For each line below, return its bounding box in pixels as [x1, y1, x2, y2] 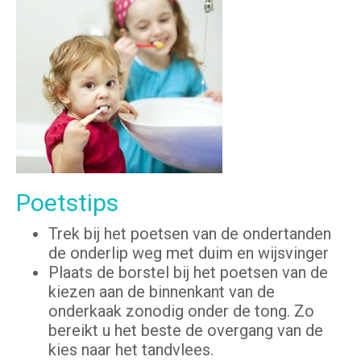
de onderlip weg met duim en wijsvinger [48, 243, 329, 263]
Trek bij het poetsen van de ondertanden [48, 224, 331, 244]
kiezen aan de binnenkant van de [48, 282, 275, 302]
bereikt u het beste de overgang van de [48, 321, 323, 341]
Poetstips [16, 189, 118, 218]
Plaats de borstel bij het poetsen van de [48, 263, 328, 283]
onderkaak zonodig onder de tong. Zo [48, 301, 314, 322]
